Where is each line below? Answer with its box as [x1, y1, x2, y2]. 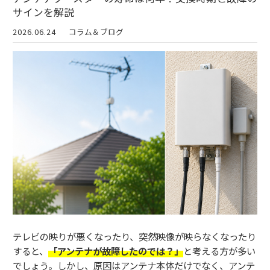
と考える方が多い [183, 244, 256, 258]
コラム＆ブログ [69, 26, 124, 38]
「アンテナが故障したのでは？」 [48, 244, 183, 258]
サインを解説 [13, 5, 74, 20]
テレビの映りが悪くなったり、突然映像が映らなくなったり [13, 230, 256, 243]
